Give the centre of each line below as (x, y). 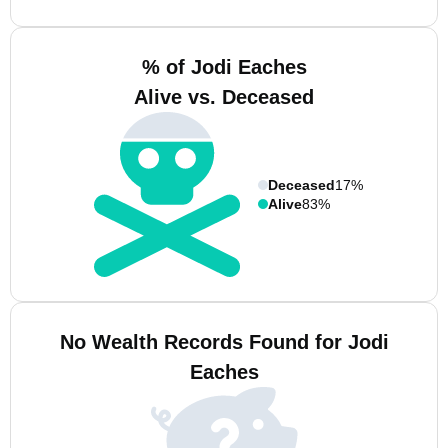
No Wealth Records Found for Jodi (224, 342)
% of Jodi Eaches (224, 67)
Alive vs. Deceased (224, 97)
